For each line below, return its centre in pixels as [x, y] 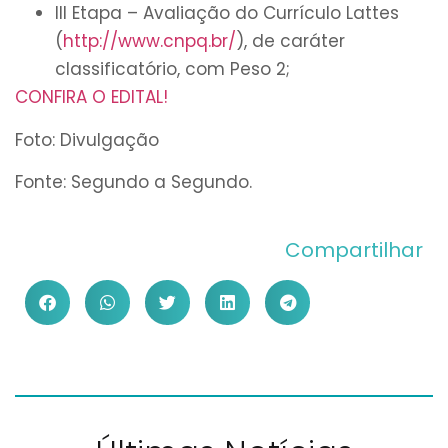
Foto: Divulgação [87, 139]
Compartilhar [354, 250]
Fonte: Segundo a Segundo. [133, 181]
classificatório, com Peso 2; [172, 69]
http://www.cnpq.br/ [149, 41]
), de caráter [290, 41]
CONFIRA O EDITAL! [91, 97]
